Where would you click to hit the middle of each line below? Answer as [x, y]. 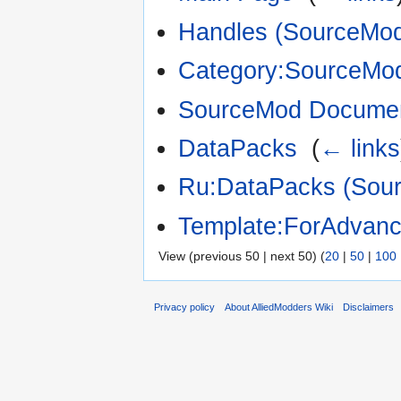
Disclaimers [369, 307]
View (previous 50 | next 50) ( [242, 256]
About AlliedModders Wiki [279, 307]
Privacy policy [184, 307]
